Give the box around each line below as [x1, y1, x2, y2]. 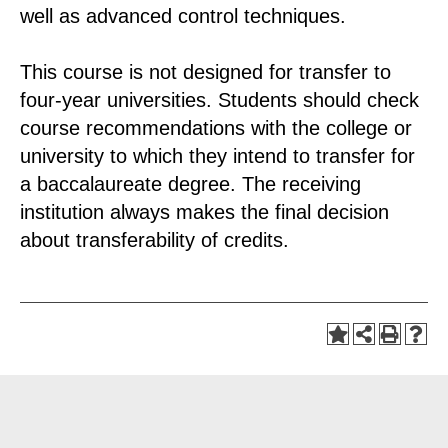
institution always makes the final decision [20, 201, 389, 223]
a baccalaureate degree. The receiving [20, 173, 361, 195]
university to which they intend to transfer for [20, 145, 415, 167]
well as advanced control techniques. [20, 5, 346, 27]
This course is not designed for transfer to [20, 61, 391, 83]
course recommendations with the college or [20, 117, 412, 139]
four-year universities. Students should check [20, 89, 419, 111]
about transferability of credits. [20, 229, 289, 251]
